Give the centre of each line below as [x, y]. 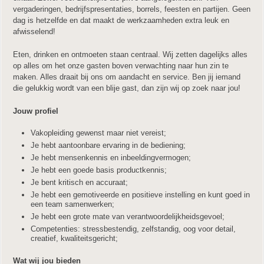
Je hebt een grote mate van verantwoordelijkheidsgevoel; [128, 217]
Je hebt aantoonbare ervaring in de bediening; [108, 145]
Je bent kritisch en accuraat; [79, 182]
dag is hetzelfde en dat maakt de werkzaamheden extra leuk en [121, 20]
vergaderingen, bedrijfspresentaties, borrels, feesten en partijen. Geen [132, 9]
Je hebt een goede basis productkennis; [99, 170]
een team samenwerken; [72, 204]
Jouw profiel [36, 111]
